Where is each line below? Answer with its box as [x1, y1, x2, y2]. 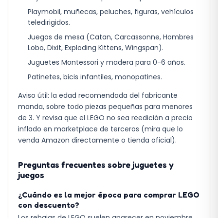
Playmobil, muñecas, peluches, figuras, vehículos [28, 6, 194, 17]
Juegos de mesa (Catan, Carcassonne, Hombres [28, 32, 194, 42]
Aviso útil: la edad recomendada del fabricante [18, 90, 178, 100]
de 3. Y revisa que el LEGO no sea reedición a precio [18, 112, 193, 123]
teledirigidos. [28, 17, 70, 27]
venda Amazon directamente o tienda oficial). [18, 135, 177, 145]
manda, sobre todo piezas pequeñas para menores [18, 101, 193, 111]
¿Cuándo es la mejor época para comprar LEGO [18, 189, 200, 200]
